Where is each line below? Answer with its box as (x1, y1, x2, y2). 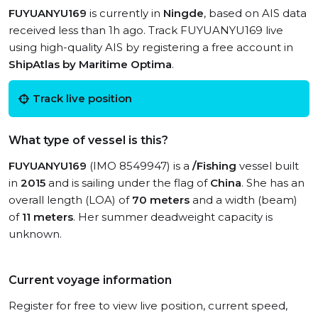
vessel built (236, 159, 299, 172)
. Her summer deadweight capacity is (73, 210, 273, 224)
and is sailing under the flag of (45, 176, 210, 190)
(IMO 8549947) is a (87, 159, 192, 172)
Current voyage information (9, 273, 172, 287)
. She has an (241, 176, 305, 190)
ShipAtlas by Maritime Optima (9, 57, 172, 71)
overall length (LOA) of (9, 193, 132, 207)
